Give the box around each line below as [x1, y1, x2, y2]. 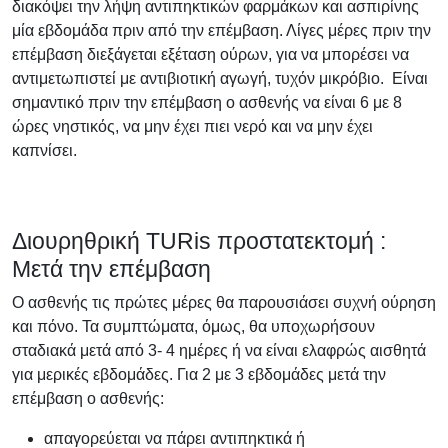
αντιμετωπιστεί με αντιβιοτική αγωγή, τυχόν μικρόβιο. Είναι [12, 69, 428, 87]
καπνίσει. [12, 141, 77, 159]
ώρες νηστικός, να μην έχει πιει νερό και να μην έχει [12, 117, 373, 135]
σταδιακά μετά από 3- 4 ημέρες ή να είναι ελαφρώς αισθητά [12, 341, 426, 359]
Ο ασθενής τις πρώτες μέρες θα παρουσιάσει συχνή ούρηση [12, 293, 436, 311]
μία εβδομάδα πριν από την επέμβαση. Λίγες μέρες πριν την [12, 21, 431, 39]
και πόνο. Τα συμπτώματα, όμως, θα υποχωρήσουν [12, 317, 375, 335]
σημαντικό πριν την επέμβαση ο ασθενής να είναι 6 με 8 [12, 93, 402, 111]
